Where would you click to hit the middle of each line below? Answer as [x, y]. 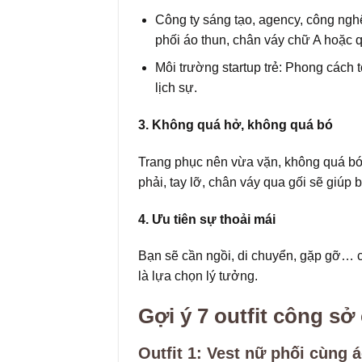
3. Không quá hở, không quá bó [236, 124]
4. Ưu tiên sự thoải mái [207, 219]
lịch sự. [176, 88]
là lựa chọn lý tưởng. [198, 276]
